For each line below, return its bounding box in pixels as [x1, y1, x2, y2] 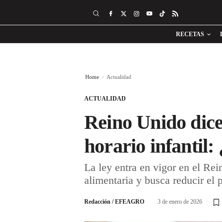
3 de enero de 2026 [158, 198, 202, 205]
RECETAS [176, 31, 204, 38]
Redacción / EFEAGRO [84, 198, 144, 205]
